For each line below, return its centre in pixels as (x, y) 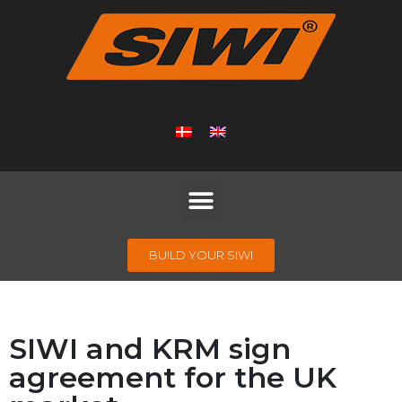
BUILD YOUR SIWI (201, 255)
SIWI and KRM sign (150, 349)
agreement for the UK (173, 377)
